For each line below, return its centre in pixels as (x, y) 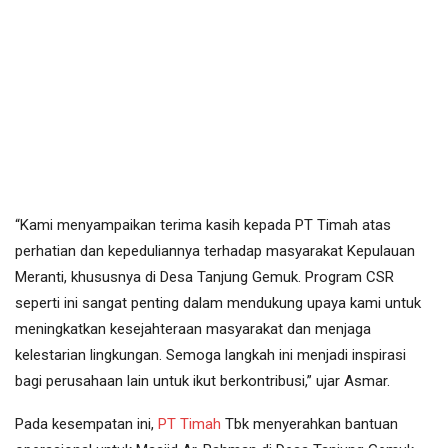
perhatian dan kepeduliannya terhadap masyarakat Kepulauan (215, 251)
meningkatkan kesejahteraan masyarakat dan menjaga (193, 329)
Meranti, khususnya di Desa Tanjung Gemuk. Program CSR (204, 277)
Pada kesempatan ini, (86, 424)
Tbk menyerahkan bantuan (309, 424)
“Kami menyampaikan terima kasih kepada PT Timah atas (203, 225)
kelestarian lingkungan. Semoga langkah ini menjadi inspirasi (210, 355)
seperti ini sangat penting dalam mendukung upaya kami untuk (218, 303)
